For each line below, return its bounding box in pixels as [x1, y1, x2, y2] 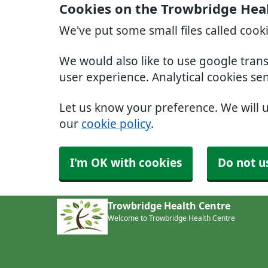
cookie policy [81, 118, 151, 130]
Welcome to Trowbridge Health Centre [108, 215, 236, 222]
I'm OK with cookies [70, 157, 182, 169]
